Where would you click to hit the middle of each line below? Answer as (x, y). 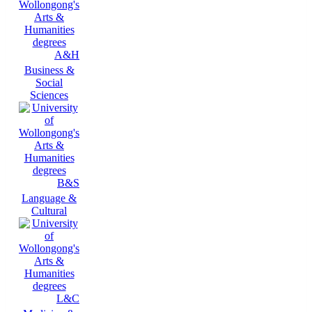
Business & (49, 70)
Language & (49, 198)
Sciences (49, 95)
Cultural (49, 211)
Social (49, 83)
